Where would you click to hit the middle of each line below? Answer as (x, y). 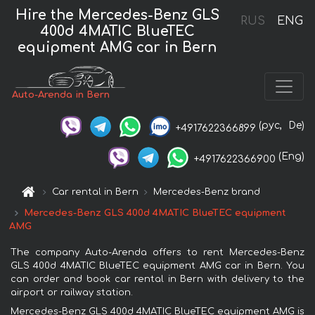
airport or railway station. (72, 292)
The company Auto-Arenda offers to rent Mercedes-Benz (157, 252)
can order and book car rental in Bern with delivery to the (157, 279)
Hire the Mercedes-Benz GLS (117, 15)
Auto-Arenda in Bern (61, 95)
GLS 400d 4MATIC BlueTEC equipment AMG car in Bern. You (157, 265)
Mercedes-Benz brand (207, 192)
